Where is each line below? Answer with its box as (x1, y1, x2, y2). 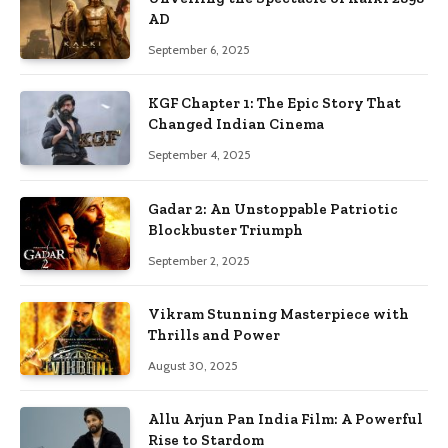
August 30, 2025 (148, 357, 238, 373)
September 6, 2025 (148, 41, 250, 57)
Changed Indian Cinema (148, 115, 324, 134)
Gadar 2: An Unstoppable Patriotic (148, 199, 398, 218)
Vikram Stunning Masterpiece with (148, 304, 409, 323)
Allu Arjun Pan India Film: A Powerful (148, 410, 423, 429)
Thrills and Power (148, 325, 280, 344)
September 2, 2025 (148, 252, 250, 268)
